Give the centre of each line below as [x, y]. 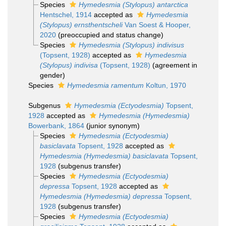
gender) [52, 75]
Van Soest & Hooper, [156, 25]
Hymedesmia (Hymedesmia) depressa [101, 196]
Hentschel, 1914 [66, 15]
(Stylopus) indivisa [69, 65]
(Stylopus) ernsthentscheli [81, 25]
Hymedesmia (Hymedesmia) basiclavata [104, 156]
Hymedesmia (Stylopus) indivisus [131, 45]
